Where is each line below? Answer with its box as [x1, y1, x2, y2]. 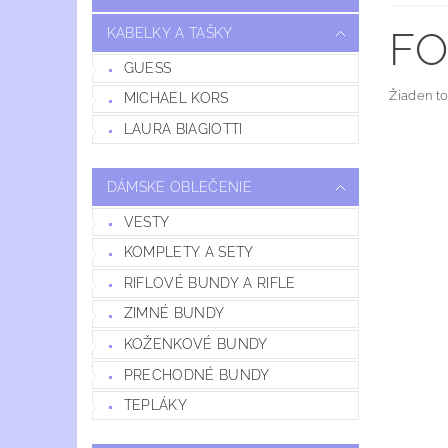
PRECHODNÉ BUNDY [123, 366, 270, 383]
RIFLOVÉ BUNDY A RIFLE [123, 274, 296, 291]
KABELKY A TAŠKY [106, 25, 233, 41]
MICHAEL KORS [123, 90, 229, 107]
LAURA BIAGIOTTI [123, 120, 243, 137]
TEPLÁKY [123, 397, 188, 414]
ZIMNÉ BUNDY [123, 305, 225, 322]
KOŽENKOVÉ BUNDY [123, 335, 268, 352]
